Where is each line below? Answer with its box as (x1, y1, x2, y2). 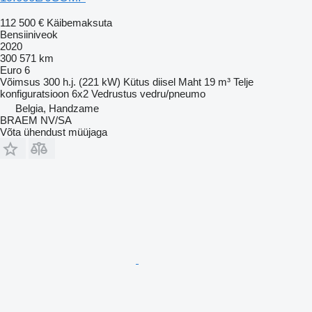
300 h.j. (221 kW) (43, 75, 120, 88)
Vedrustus (91, 87, 137, 100)
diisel (153, 75, 175, 88)
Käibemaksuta (47, 16, 112, 29)
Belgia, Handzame (15, 102, 99, 114)
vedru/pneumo (140, 87, 205, 100)
